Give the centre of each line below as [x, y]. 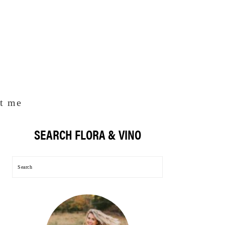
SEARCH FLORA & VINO [87, 134]
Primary [30, 130]
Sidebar [30, 139]
